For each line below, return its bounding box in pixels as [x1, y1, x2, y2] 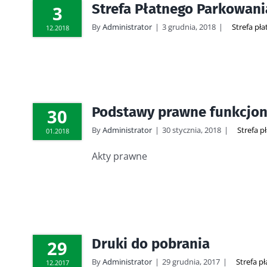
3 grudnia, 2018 [162, 21, 216, 32]
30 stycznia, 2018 [162, 125, 221, 135]
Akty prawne [92, 150, 147, 163]
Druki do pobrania [92, 235, 210, 252]
